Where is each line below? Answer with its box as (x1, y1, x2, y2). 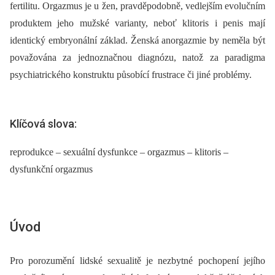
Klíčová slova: (10, 117, 77, 131)
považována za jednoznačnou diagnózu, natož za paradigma (10, 52, 265, 63)
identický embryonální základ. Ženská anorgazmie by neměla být (10, 35, 265, 46)
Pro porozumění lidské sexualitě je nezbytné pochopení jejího (10, 255, 265, 266)
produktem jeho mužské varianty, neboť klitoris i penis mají (10, 18, 265, 29)
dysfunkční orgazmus (10, 163, 93, 174)
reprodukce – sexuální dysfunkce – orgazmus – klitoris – (10, 146, 228, 157)
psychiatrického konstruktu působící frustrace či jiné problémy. (10, 69, 252, 80)
